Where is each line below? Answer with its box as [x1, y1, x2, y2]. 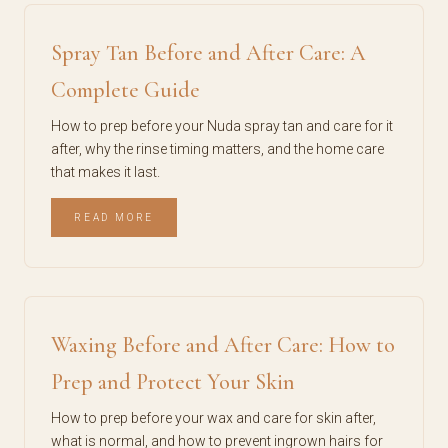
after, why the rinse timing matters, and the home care [51, 141, 384, 157]
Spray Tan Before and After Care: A [51, 40, 366, 66]
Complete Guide [51, 77, 200, 103]
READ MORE [74, 212, 155, 223]
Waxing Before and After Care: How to [51, 332, 395, 358]
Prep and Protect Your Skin [51, 369, 295, 395]
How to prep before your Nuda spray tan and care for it [51, 118, 393, 134]
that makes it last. [51, 164, 160, 180]
